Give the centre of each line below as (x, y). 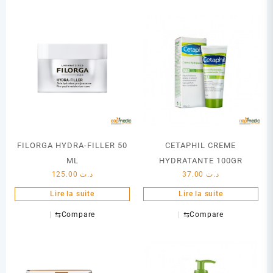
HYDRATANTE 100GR (200, 161)
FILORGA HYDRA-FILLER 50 (73, 146)
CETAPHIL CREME (201, 146)
